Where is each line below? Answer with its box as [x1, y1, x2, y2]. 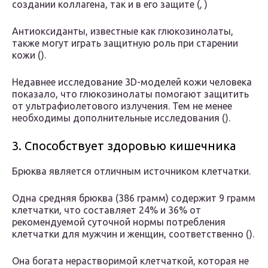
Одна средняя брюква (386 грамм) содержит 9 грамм [12, 193, 255, 204]
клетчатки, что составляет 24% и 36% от [12, 205, 201, 216]
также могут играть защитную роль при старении [12, 38, 238, 49]
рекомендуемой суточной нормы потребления [12, 217, 226, 228]
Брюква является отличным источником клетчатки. [12, 166, 251, 177]
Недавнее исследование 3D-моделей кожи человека [12, 77, 252, 88]
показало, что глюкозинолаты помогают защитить [12, 89, 249, 100]
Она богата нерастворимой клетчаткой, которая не [12, 255, 249, 267]
